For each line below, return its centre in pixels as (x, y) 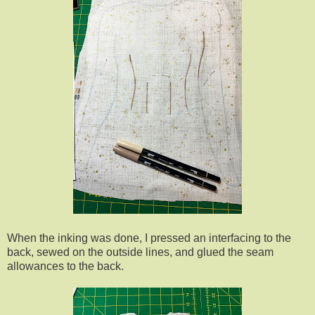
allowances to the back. (65, 266)
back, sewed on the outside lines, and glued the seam (140, 252)
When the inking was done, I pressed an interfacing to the (149, 238)
